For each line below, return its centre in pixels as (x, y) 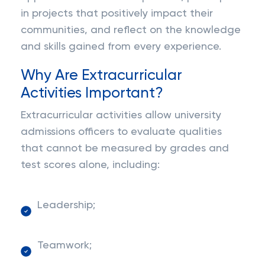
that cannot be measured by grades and (125, 148)
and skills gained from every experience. (121, 47)
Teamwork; (64, 245)
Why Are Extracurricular (101, 76)
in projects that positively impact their (117, 14)
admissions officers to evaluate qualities (121, 132)
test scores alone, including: (90, 165)
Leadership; (66, 205)
